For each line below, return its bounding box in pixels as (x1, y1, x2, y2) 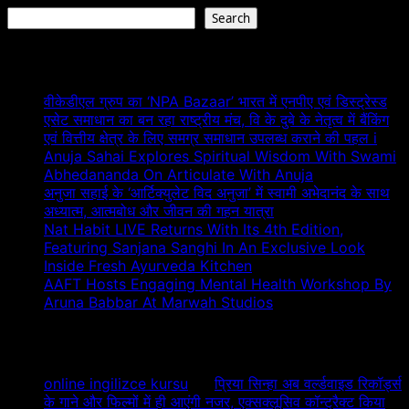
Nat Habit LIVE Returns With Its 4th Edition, (44, 220, 343, 239)
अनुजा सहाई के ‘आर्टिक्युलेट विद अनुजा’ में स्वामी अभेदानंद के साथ (44, 184, 390, 203)
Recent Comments (7, 330, 204, 356)
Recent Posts (7, 47, 148, 75)
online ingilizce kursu (44, 373, 188, 393)
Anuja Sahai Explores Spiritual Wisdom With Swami (44, 147, 396, 166)
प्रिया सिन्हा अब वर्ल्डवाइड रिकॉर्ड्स (215, 373, 402, 393)
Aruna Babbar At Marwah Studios (44, 293, 273, 312)
